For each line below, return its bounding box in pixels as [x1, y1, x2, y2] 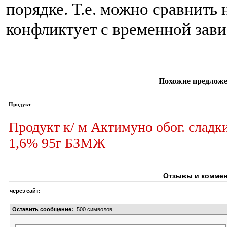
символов [86, 206, 112, 212]
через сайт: [10, 187, 41, 194]
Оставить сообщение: [12, 206, 73, 212]
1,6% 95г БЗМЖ [9, 135, 105, 151]
